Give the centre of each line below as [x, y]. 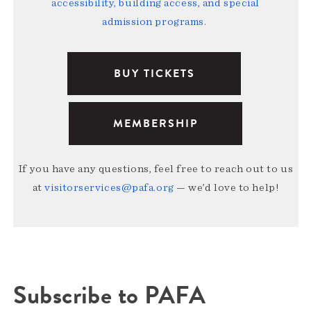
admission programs [153, 22]
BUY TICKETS [154, 74]
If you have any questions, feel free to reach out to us [155, 169]
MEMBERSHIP [155, 124]
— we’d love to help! [226, 188]
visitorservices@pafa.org [109, 188]
